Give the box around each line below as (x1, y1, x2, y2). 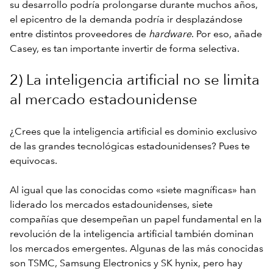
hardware (149, 29, 191, 40)
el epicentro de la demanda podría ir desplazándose (10, 15, 243, 25)
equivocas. (10, 156, 57, 166)
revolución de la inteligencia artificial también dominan (10, 229, 253, 239)
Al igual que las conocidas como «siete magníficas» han (10, 185, 256, 196)
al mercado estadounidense (10, 93, 197, 108)
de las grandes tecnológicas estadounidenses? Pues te (10, 141, 250, 152)
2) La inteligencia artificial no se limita (10, 73, 260, 88)
